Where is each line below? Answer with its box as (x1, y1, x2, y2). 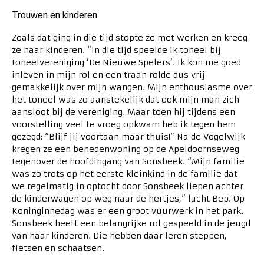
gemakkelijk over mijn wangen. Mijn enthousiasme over (12, 82, 252, 93)
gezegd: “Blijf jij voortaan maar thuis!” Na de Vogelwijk (12, 131, 245, 143)
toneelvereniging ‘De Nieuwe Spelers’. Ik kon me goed (12, 57, 241, 68)
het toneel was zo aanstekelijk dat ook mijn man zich (12, 94, 239, 105)
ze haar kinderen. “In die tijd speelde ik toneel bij (12, 45, 221, 56)
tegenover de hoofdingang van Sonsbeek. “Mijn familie (12, 156, 245, 167)
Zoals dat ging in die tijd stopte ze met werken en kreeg (12, 32, 247, 44)
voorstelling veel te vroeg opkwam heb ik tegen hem (12, 119, 236, 130)
